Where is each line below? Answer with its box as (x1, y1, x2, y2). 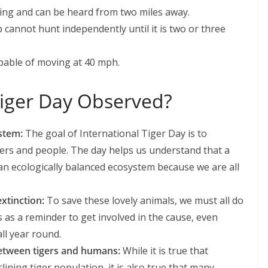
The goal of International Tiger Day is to (25, 127, 207, 140)
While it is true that (120, 244, 208, 257)
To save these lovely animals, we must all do (44, 194, 243, 207)
